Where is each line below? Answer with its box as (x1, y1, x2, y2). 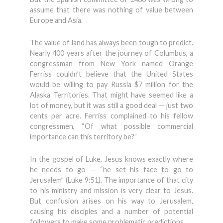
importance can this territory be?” (30, 132, 137, 141)
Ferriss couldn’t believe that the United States (30, 70, 193, 78)
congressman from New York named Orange (30, 59, 193, 68)
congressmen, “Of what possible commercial (30, 122, 193, 130)
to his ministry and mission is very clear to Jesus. (30, 186, 193, 195)
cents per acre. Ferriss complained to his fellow (30, 111, 193, 120)
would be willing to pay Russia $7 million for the (30, 80, 193, 89)
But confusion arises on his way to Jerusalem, (30, 197, 193, 205)
